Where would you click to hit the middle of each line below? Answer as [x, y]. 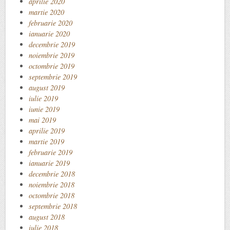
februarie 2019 [51, 152]
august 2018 [47, 217]
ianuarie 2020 [49, 33]
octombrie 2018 [52, 195]
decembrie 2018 [52, 174]
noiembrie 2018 [52, 184]
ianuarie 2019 [49, 163]
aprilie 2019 [47, 130]
